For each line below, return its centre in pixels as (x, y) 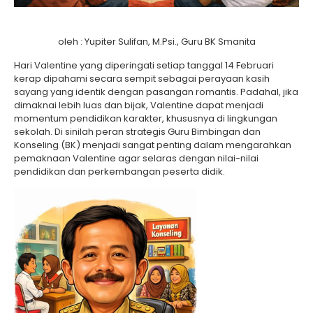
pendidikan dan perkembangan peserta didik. (119, 171)
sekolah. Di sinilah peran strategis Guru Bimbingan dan (137, 131)
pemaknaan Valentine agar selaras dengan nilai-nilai (136, 158)
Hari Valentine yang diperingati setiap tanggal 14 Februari (144, 65)
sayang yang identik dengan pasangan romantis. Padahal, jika (156, 92)
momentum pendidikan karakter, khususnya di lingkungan (146, 118)
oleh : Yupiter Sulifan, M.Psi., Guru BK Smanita (156, 41)
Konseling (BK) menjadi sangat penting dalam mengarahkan (153, 145)
